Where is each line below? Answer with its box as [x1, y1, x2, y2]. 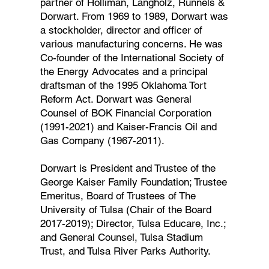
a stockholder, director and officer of [40, 24, 202, 37]
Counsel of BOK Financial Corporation [40, 107, 211, 119]
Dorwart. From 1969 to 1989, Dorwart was [40, 10, 228, 23]
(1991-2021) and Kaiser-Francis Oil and [40, 121, 217, 133]
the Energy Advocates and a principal [40, 65, 208, 78]
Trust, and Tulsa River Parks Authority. [40, 245, 211, 258]
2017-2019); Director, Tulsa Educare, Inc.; [40, 217, 226, 230]
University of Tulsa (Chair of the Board [40, 204, 211, 216]
